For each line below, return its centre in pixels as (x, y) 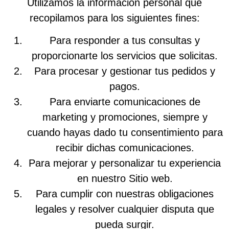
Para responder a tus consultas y (125, 41)
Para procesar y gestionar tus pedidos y (125, 71)
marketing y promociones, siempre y (125, 117)
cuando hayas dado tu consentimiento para (125, 133)
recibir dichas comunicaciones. (125, 148)
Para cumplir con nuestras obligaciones (125, 194)
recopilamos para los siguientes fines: (114, 18)
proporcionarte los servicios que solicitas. (125, 56)
